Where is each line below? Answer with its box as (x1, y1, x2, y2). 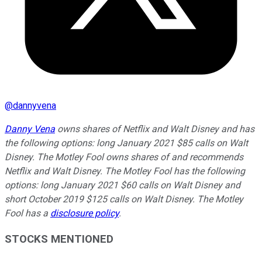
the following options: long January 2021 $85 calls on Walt (5, 137, 248, 149)
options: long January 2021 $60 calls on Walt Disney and (5, 179, 240, 191)
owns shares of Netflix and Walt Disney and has (55, 123, 254, 135)
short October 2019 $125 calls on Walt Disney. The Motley (5, 193, 243, 205)
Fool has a (5, 207, 50, 219)
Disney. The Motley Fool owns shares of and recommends (5, 151, 243, 163)
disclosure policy (50, 207, 119, 219)
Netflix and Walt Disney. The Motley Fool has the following (5, 165, 245, 177)
